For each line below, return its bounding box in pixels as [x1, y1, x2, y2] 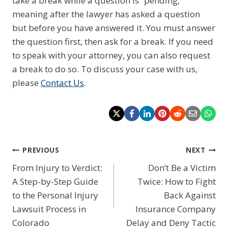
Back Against [164, 189, 216, 201]
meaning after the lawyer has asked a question [12, 8, 200, 20]
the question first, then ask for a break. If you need [12, 35, 213, 47]
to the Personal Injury [12, 189, 98, 201]
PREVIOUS [22, 145, 60, 155]
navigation [12, 165, 88, 183]
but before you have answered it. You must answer [12, 21, 215, 34]
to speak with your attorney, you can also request [12, 49, 210, 61]
